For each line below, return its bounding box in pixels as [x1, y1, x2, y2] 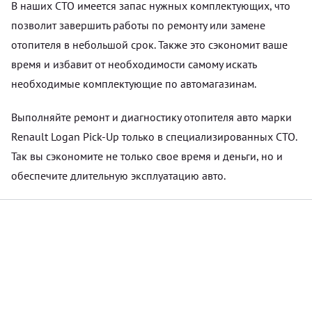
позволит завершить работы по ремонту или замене [11, 17, 265, 32]
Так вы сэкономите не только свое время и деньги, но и [11, 148, 283, 163]
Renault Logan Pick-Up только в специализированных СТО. [11, 129, 297, 143]
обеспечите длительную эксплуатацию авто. [11, 168, 226, 182]
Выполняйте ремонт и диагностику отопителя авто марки [11, 109, 292, 124]
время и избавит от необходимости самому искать [11, 56, 256, 71]
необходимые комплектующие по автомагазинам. [11, 76, 256, 91]
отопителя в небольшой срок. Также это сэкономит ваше [11, 37, 288, 52]
